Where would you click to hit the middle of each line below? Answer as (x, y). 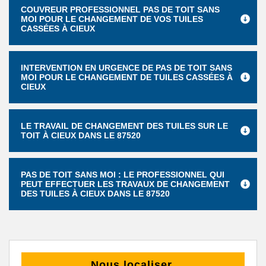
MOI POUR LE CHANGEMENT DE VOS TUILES (112, 19)
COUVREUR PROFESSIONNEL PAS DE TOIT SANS (120, 9)
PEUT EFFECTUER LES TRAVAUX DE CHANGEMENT (125, 184)
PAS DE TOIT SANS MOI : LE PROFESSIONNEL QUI (123, 175)
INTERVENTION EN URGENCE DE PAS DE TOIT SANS (126, 68)
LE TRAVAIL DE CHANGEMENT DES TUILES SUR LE (124, 126)
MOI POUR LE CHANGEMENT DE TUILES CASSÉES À (127, 77)
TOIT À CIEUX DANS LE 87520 (81, 135)
